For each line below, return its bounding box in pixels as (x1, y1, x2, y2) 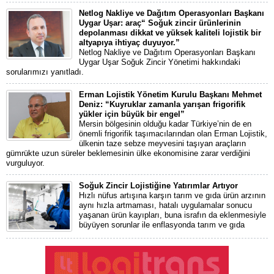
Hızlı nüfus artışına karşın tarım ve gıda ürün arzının (79, 191, 265, 200)
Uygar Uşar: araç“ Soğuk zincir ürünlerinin (79, 18, 241, 28)
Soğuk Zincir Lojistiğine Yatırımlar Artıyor (79, 181, 238, 190)
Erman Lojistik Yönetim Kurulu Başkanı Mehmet (79, 90, 262, 99)
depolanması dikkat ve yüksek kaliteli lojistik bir (79, 28, 261, 37)
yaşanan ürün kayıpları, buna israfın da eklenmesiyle (79, 210, 266, 220)
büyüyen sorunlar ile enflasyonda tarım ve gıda (79, 220, 245, 229)
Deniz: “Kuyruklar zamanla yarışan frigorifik (79, 100, 245, 109)
